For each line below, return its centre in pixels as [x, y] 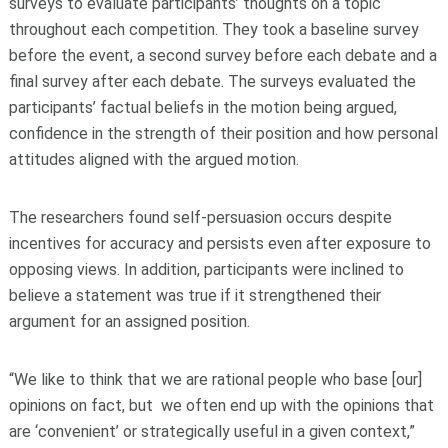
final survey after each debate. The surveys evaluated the [212, 82]
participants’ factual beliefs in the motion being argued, [202, 108]
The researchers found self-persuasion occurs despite [200, 218]
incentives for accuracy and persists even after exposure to [219, 244]
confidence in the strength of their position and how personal [223, 134]
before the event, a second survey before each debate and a [222, 56]
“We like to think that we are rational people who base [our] [215, 380]
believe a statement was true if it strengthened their [194, 296]
